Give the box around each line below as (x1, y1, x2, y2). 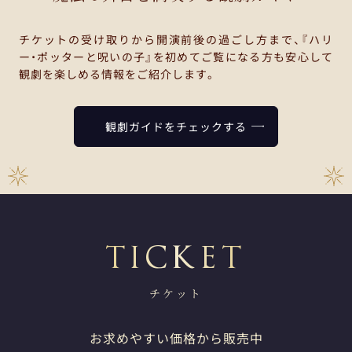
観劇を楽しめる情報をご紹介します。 (18, 65, 216, 82)
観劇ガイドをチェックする (105, 118, 247, 134)
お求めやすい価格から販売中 (89, 328, 263, 347)
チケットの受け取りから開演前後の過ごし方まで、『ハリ (18, 31, 334, 47)
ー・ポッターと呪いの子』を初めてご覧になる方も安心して (18, 48, 334, 64)
